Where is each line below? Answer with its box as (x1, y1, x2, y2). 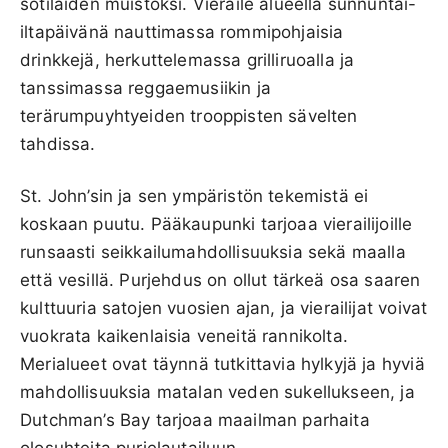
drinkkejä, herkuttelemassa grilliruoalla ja (20, 49, 355, 70)
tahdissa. (20, 133, 96, 154)
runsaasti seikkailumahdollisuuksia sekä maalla (20, 241, 406, 262)
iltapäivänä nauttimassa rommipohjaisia (20, 21, 344, 42)
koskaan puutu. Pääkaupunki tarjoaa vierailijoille (20, 213, 413, 234)
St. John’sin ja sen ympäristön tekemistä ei (20, 185, 369, 206)
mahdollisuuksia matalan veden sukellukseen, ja (20, 381, 415, 402)
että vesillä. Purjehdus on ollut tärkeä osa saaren (20, 269, 421, 290)
